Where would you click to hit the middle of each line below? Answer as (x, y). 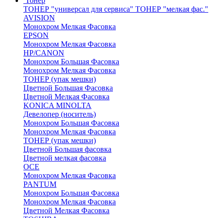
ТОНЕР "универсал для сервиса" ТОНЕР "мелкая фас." (116, 9)
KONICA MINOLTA (57, 105)
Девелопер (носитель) (60, 114)
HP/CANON (44, 53)
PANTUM (40, 184)
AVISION (39, 18)
